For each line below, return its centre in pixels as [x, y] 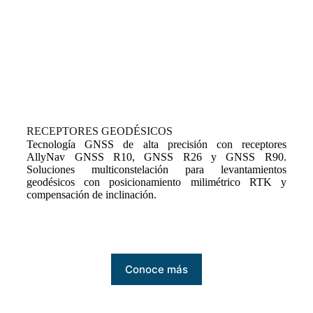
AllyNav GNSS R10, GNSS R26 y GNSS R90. [156, 157]
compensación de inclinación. [92, 195]
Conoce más [156, 270]
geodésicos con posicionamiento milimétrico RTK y [156, 182]
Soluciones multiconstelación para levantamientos [156, 170]
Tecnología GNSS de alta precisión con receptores [156, 145]
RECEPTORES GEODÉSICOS [100, 131]
